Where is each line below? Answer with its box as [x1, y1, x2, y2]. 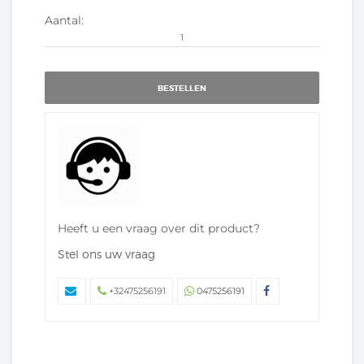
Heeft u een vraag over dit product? [58, 221, 260, 236]
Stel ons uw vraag [58, 247, 155, 261]
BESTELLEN [158, 83, 206, 93]
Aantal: [45, 13, 84, 28]
